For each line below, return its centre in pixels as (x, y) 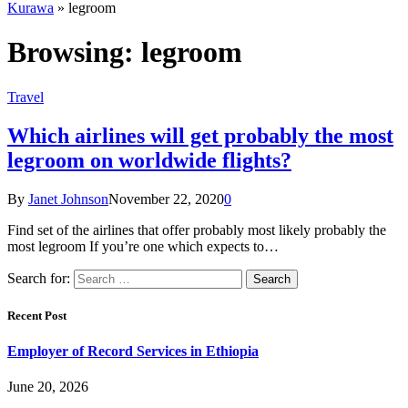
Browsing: (74, 52)
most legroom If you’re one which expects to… (143, 246)
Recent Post (37, 315)
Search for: (39, 278)
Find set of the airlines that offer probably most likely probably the (197, 229)
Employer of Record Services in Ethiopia (133, 352)
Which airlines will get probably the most (200, 135)
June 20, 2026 (48, 387)
